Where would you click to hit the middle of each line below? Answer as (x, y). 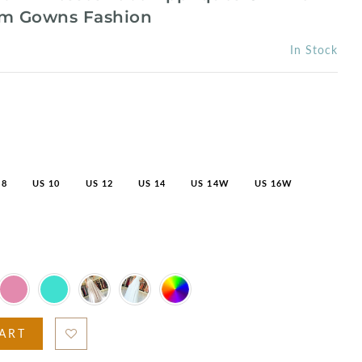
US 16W (274, 183)
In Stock (314, 49)
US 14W (210, 183)
